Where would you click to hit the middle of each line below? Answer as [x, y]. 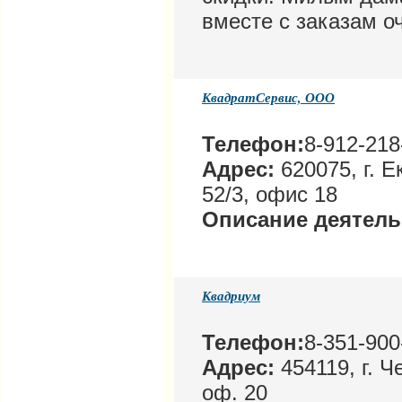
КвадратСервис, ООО [268, 98]
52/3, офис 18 [270, 195]
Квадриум [231, 296]
